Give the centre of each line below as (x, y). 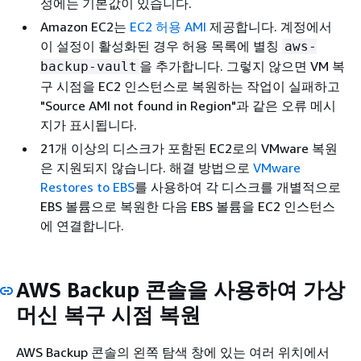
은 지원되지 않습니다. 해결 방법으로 (147, 167)
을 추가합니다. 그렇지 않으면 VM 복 (242, 66)
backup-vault (89, 66)
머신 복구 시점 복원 (108, 314)
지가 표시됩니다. (89, 124)
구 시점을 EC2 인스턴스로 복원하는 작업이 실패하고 (190, 86)
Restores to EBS (87, 187)
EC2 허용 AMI (168, 26)
